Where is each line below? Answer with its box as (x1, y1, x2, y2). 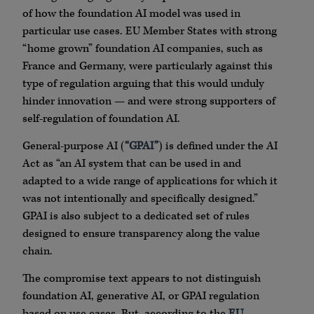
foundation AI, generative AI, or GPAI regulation (22, 289, 259, 304)
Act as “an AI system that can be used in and (22, 156, 241, 171)
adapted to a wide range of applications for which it (22, 173, 278, 189)
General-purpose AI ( (22, 138, 125, 153)
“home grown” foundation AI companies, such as (22, 41, 263, 56)
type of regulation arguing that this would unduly (22, 76, 264, 91)
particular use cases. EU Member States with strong (22, 23, 277, 39)
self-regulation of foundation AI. (22, 111, 180, 126)
